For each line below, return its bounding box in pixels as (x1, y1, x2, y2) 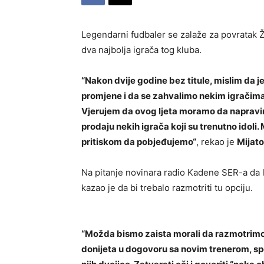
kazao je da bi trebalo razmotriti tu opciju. (81, 182, 253, 193)
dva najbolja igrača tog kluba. (81, 44, 202, 55)
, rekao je (196, 136, 237, 147)
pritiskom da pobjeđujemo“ (81, 136, 196, 147)
